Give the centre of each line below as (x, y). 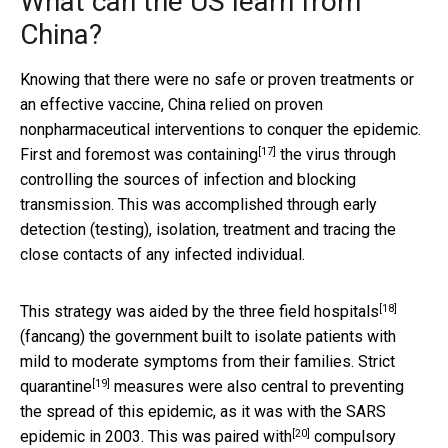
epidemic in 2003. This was (117, 436)
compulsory (353, 436)
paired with (253, 436)
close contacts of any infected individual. (162, 254)
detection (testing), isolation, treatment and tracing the (208, 229)
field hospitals (329, 311)
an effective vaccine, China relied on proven (171, 104)
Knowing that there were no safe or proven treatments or (217, 79)
